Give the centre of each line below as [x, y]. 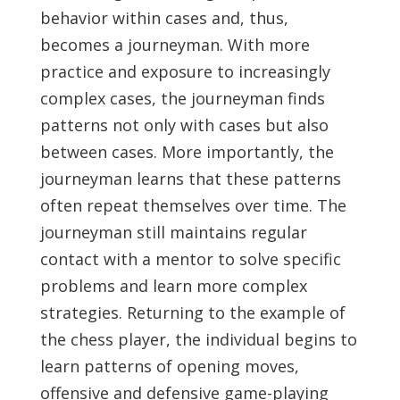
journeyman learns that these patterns [190, 179]
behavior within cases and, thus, [164, 18]
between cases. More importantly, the [187, 152]
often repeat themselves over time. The [193, 205]
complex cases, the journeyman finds [182, 98]
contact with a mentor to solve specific [190, 259]
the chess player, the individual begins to [198, 339]
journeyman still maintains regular [173, 232]
